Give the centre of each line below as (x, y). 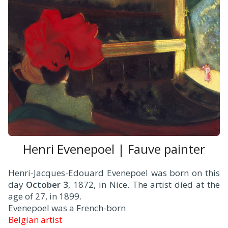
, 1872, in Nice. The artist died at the (144, 184)
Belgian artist (35, 219)
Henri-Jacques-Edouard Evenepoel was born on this (114, 173)
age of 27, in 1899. (45, 196)
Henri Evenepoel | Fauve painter (114, 149)
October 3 (47, 184)
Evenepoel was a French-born (67, 208)
